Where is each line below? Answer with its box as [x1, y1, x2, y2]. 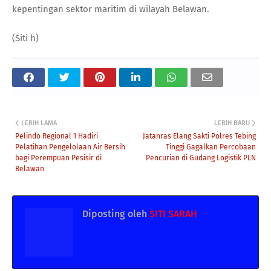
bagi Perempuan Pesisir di [15, 153, 102, 162]
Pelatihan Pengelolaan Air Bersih [15, 142, 125, 151]
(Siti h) [12, 32, 41, 44]
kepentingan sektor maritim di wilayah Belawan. [12, 3, 209, 15]
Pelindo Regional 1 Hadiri [15, 131, 98, 140]
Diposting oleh [82, 207, 147, 220]
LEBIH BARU [214, 119, 250, 127]
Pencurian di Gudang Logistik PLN [146, 153, 256, 162]
